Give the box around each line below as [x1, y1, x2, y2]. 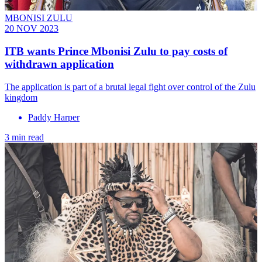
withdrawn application [5, 58, 114, 70]
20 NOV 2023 [5, 23, 58, 34]
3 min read [5, 132, 44, 142]
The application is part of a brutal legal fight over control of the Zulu [5, 81, 256, 92]
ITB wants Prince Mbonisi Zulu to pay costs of [5, 45, 227, 57]
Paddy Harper [28, 112, 80, 122]
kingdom [5, 92, 37, 102]
